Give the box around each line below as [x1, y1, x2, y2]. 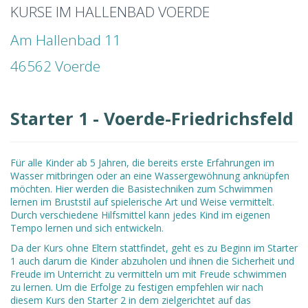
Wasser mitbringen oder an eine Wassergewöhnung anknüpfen [10, 169, 289, 183]
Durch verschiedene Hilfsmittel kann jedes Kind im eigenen [10, 208, 270, 222]
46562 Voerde [10, 56, 100, 76]
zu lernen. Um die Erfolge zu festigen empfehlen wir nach [10, 280, 263, 294]
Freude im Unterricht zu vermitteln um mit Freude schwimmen [10, 267, 287, 281]
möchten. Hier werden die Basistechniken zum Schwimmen [10, 182, 273, 196]
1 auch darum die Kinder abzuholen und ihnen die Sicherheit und [10, 254, 294, 268]
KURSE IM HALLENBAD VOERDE [10, 2, 210, 21]
